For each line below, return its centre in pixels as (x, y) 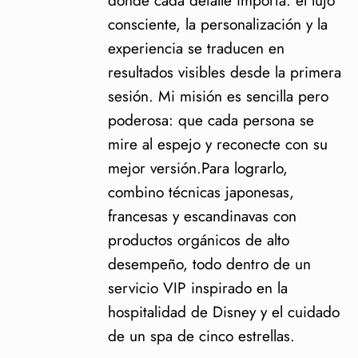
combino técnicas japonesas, (201, 191)
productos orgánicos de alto (199, 239)
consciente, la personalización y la (218, 24)
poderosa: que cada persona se (211, 119)
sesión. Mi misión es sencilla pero (218, 95)
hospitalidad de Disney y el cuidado (224, 311)
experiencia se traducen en (196, 48)
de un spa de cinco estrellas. (201, 335)
